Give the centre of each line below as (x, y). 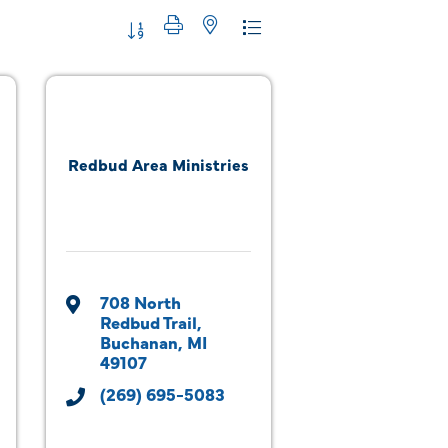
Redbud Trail (148, 321)
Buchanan (139, 341)
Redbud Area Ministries (158, 163)
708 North (140, 301)
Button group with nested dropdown (249, 25)
